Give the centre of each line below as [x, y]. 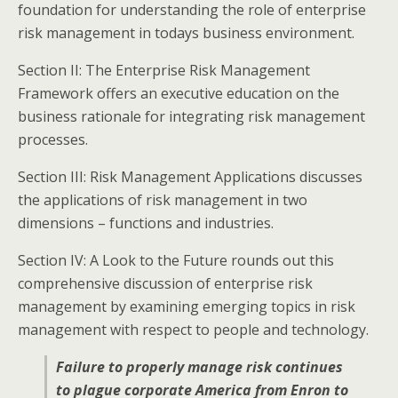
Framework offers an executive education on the [179, 93]
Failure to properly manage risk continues [199, 367]
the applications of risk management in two [163, 200]
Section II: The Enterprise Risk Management [164, 70]
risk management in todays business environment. [186, 33]
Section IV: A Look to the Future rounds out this [176, 260]
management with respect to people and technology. [193, 330]
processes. [53, 139]
